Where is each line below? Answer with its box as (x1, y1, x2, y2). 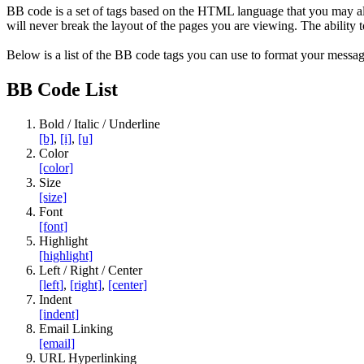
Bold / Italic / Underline (39, 117, 160, 132)
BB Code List (6, 79, 118, 101)
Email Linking (39, 322, 113, 336)
